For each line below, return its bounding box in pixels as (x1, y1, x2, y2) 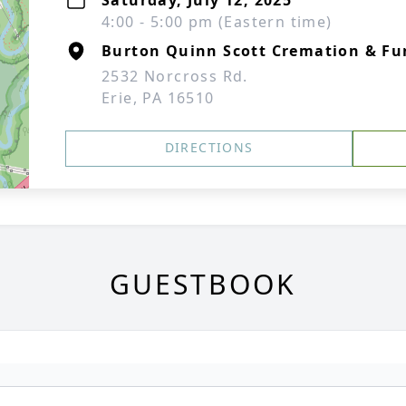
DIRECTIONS (164, 139, 254, 156)
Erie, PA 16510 (101, 88, 215, 108)
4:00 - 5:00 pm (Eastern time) (101, 12, 333, 32)
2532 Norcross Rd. (101, 66, 248, 86)
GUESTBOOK (110, 266, 296, 303)
